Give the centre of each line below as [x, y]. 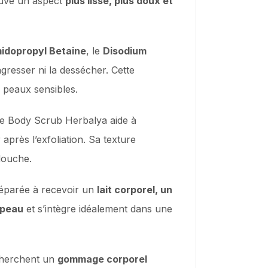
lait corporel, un [135, 189]
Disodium [125, 51]
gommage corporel [102, 259]
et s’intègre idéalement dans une [98, 208]
